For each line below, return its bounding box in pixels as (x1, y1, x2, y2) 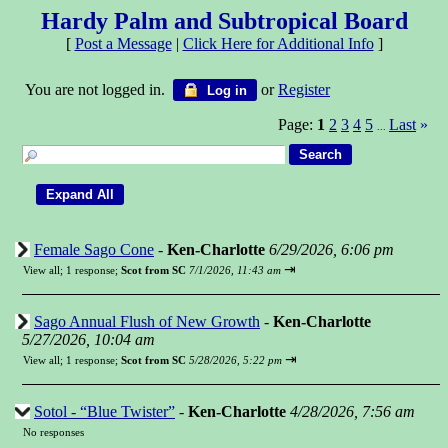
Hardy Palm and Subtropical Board (40, 8, 408, 34)
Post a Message (74, 35, 172, 52)
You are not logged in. (25, 81, 173, 98)
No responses (23, 426, 84, 438)
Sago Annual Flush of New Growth (34, 313, 260, 330)
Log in (203, 83, 247, 98)
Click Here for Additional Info (182, 35, 374, 52)
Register (278, 81, 330, 98)
